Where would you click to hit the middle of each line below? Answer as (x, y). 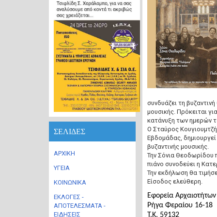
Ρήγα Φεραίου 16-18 (180, 205)
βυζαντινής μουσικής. (178, 147)
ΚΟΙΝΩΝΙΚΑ (70, 182)
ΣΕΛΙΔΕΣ (70, 132)
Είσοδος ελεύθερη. (175, 181)
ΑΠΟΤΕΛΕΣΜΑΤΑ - (80, 206)
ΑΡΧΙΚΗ (64, 153)
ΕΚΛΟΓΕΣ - (69, 197)
